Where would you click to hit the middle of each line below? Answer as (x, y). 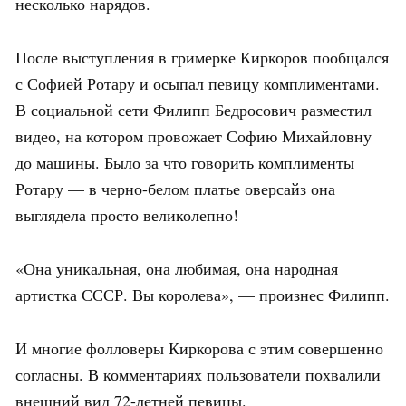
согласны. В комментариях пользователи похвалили (198, 374)
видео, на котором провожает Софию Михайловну (193, 135)
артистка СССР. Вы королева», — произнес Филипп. (203, 294)
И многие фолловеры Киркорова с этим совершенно (199, 348)
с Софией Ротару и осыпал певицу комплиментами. (198, 83)
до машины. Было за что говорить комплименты (185, 162)
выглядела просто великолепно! (127, 214)
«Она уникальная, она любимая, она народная (177, 268)
